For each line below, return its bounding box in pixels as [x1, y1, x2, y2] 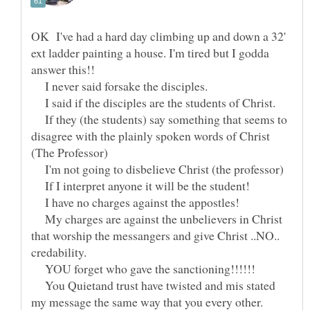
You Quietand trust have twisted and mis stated [31, 277, 275, 294]
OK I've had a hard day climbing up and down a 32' [31, 28, 286, 45]
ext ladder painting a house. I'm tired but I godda [31, 44, 269, 62]
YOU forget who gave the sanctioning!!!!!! [31, 260, 255, 277]
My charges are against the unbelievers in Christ [31, 210, 282, 228]
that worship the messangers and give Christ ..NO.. [31, 227, 280, 244]
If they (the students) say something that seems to [31, 111, 287, 128]
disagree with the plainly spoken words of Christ [31, 127, 270, 145]
